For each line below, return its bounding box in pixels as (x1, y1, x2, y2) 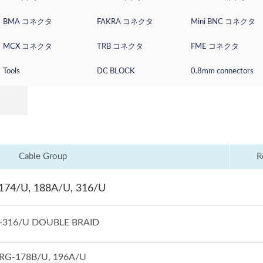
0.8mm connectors (191, 68, 254, 75)
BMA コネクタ (3, 18, 52, 26)
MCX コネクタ (3, 43, 52, 50)
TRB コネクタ (97, 43, 143, 50)
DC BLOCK (97, 68, 135, 75)
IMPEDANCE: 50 (45, 11, 116, 21)
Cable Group (18, 151, 67, 161)
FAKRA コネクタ (97, 18, 153, 26)
